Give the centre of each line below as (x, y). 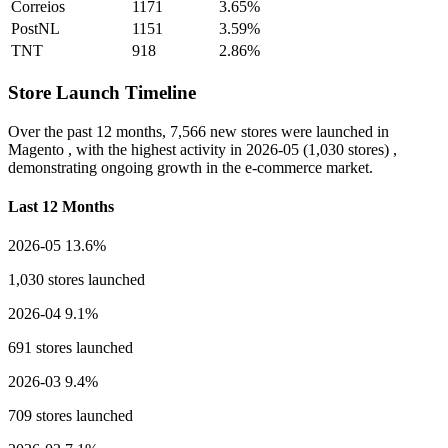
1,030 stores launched (76, 280)
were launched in (333, 131)
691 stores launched (70, 348)
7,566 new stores (223, 131)
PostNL (35, 29)
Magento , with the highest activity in (127, 149)
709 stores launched (70, 416)
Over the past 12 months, (89, 131)
